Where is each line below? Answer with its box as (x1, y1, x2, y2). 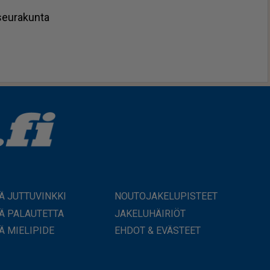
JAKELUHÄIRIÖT (114, 207, 186, 219)
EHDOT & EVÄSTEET (114, 225, 201, 237)
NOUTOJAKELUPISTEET (114, 190, 218, 202)
